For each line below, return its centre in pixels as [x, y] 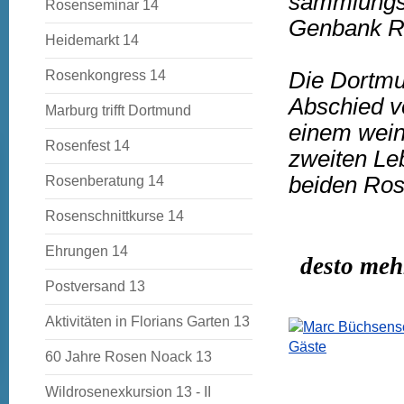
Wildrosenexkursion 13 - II [128, 392]
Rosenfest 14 [87, 146]
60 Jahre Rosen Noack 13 [129, 357]
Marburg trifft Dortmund [118, 110]
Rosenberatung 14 [105, 181]
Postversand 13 [95, 286]
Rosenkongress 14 [106, 75]
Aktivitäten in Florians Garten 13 [147, 321]
